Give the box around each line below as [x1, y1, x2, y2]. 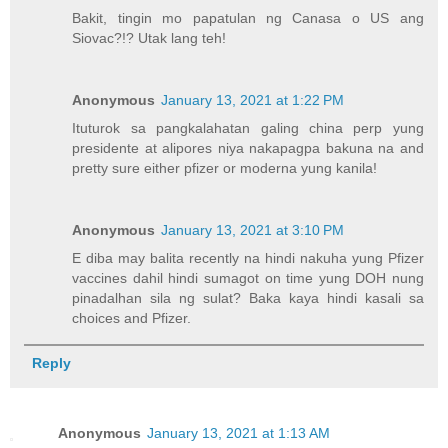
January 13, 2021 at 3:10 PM [161, 222, 345, 239]
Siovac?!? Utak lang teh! [72, 30, 227, 47]
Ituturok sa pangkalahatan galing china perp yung [72, 120, 424, 137]
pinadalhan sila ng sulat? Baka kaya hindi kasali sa [72, 290, 424, 307]
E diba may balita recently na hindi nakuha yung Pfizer [72, 250, 424, 267]
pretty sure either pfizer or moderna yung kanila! [72, 160, 378, 177]
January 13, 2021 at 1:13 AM [147, 425, 330, 442]
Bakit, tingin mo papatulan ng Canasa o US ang [72, 10, 424, 27]
